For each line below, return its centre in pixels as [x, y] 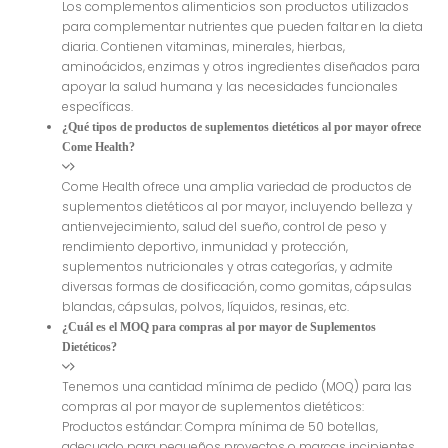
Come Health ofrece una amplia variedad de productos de [237, 187]
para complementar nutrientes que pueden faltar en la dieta [243, 27]
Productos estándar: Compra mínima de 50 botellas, [220, 427]
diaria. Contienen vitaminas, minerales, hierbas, [204, 47]
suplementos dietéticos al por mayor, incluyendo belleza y [238, 207]
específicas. [98, 107]
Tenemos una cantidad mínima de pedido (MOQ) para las [237, 387]
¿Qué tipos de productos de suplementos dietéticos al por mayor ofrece [242, 127]
